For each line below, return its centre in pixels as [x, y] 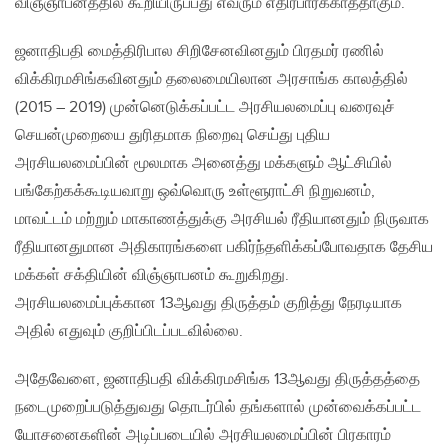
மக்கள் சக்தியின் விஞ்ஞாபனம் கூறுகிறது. [152, 276]
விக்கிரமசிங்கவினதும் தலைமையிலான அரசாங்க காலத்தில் [211, 80]
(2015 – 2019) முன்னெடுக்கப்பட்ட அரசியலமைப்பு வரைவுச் [205, 108]
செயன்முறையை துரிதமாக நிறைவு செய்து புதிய [172, 136]
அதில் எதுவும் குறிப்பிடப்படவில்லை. [129, 332]
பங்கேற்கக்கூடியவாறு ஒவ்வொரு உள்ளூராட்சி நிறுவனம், [195, 192]
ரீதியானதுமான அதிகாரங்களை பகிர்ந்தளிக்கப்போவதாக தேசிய [224, 248]
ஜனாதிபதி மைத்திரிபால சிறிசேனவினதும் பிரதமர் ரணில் [199, 52]
